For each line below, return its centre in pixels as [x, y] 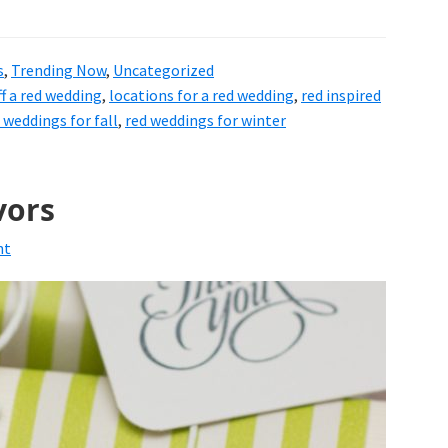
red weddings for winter [205, 119]
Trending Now [58, 69]
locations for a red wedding [201, 94]
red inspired [341, 94]
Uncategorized [163, 69]
